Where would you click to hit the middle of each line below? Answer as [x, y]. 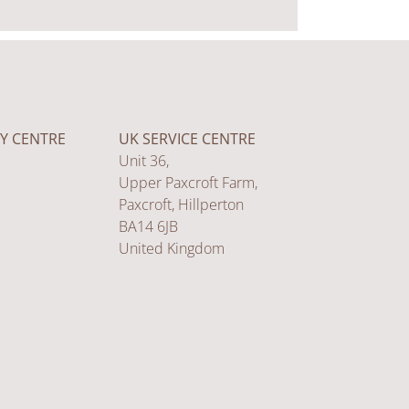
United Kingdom [172, 249]
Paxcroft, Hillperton [181, 205]
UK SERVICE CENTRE [187, 139]
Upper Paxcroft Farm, [188, 183]
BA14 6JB [148, 227]
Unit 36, [144, 161]
